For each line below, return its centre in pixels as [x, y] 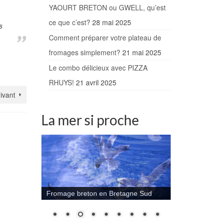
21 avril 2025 [96, 83]
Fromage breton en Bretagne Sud [99, 193]
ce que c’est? [69, 22]
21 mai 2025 [142, 53]
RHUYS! [61, 83]
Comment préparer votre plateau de [105, 38]
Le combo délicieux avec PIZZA [98, 68]
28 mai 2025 [111, 22]
